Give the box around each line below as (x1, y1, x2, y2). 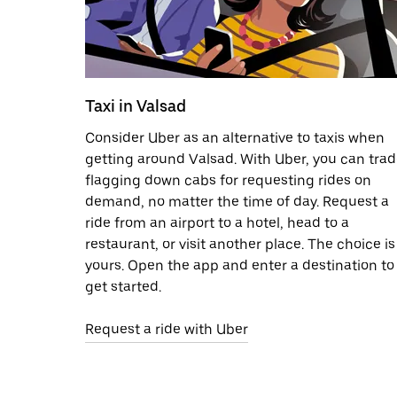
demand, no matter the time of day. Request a (85, 192, 389, 210)
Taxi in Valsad (85, 96, 186, 115)
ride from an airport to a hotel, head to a (85, 214, 349, 231)
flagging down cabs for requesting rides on (85, 171, 371, 189)
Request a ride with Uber (85, 320, 248, 338)
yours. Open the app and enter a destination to (85, 256, 394, 274)
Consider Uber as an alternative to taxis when (85, 128, 385, 146)
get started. (85, 277, 161, 295)
